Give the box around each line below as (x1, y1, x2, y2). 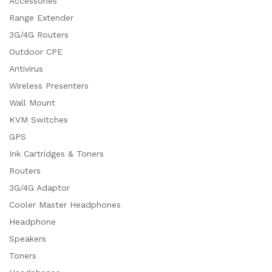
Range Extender (9, 12, 73, 22)
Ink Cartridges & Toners (9, 148, 104, 158)
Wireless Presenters (9, 80, 89, 90)
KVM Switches (9, 114, 68, 124)
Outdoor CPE (9, 46, 63, 56)
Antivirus (9, 63, 43, 73)
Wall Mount (9, 97, 55, 107)
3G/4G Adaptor (9, 182, 70, 192)
